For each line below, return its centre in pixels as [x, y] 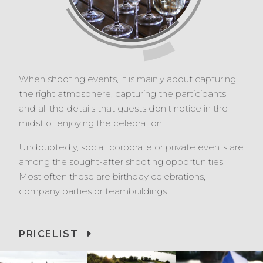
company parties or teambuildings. [94, 191]
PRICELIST [49, 234]
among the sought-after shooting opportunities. [122, 162]
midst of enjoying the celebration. [91, 123]
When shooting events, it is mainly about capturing [127, 79]
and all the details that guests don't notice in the [123, 108]
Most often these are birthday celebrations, [112, 176]
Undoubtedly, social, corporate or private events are [131, 147]
